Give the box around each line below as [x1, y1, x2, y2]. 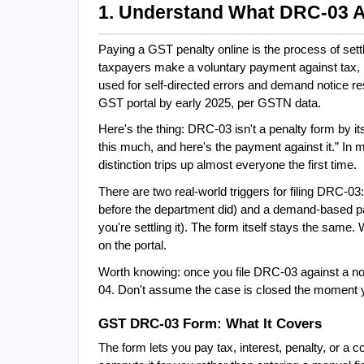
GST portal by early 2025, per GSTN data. [98, 96, 321, 110]
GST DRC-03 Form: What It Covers [98, 315, 322, 332]
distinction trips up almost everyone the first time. [98, 158, 357, 172]
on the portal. [98, 239, 167, 253]
